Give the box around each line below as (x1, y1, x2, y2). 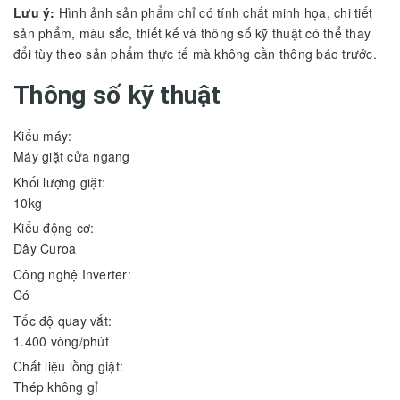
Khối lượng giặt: (13, 172, 110, 191)
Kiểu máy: (13, 127, 76, 146)
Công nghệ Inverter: (13, 265, 135, 284)
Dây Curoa (13, 239, 77, 258)
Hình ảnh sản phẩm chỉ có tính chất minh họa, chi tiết (58, 4, 372, 22)
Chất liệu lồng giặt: (13, 357, 128, 376)
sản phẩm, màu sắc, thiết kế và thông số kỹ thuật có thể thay (13, 24, 371, 43)
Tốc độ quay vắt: (13, 311, 116, 329)
